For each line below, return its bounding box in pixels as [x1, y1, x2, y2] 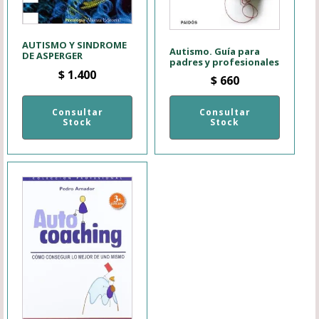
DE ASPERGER [22, 49, 83, 63]
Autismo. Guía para [169, 44, 261, 58]
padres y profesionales [169, 55, 280, 68]
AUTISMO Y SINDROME [22, 38, 127, 52]
